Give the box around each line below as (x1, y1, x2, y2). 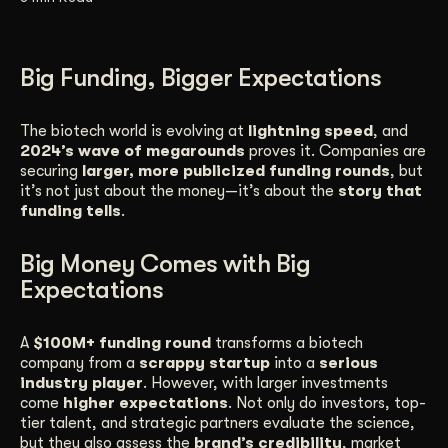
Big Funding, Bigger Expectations (20, 62, 381, 92)
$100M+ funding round (33, 333, 211, 352)
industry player (20, 373, 143, 392)
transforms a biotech (211, 333, 363, 352)
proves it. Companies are (245, 141, 426, 160)
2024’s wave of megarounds (20, 141, 245, 160)
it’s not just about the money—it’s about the (20, 181, 338, 200)
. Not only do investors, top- (228, 393, 426, 412)
